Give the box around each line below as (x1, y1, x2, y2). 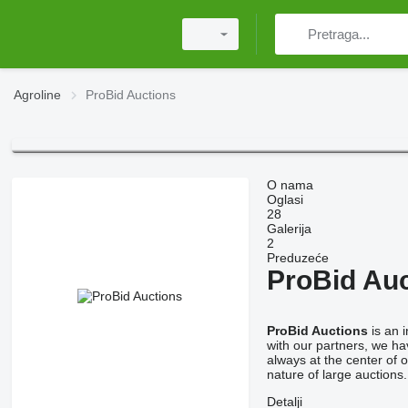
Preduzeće (266, 250, 329, 266)
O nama (266, 178, 313, 193)
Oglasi (266, 192, 303, 208)
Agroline (14, 87, 61, 102)
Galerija (266, 221, 311, 237)
